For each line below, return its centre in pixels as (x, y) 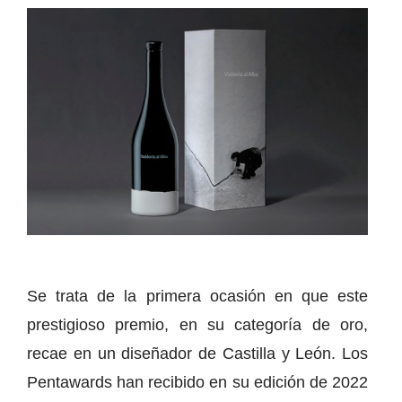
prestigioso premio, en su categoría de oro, (197, 324)
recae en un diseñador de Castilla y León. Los (197, 353)
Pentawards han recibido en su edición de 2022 (197, 382)
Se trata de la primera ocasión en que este (197, 296)
